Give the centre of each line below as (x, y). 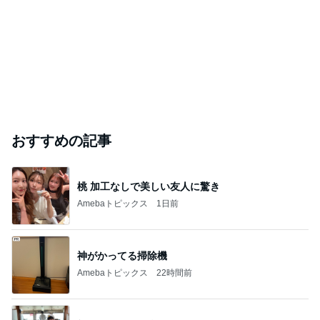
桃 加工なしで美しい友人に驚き (149, 187)
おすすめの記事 (61, 140)
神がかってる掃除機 (122, 256)
